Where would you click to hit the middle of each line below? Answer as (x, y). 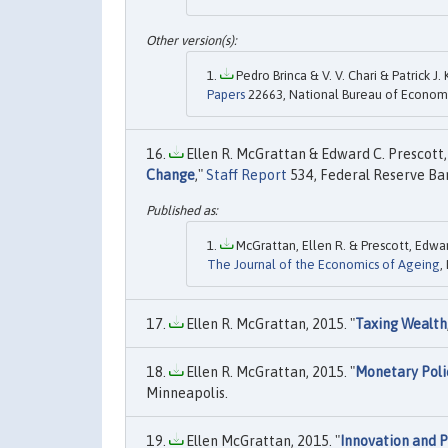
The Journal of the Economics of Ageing (323, 265)
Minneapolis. (187, 393)
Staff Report (246, 174)
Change (170, 174)
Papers (226, 94)
